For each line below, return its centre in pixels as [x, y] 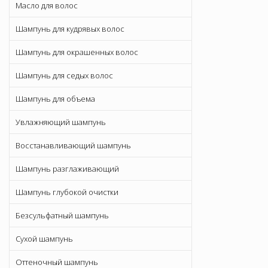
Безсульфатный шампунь [62, 216]
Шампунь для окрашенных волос [77, 52]
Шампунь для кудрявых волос [70, 29]
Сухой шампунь [44, 239]
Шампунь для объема [55, 99]
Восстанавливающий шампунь [73, 146]
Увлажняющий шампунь [61, 122]
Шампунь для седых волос [64, 76]
